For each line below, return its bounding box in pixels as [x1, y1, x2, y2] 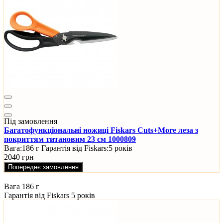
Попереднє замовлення [8, 163, 79, 171]
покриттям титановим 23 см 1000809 [4, 135, 136, 144]
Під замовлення [4, 117, 57, 126]
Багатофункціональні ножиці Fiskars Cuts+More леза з [4, 126, 198, 135]
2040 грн [4, 153, 34, 162]
